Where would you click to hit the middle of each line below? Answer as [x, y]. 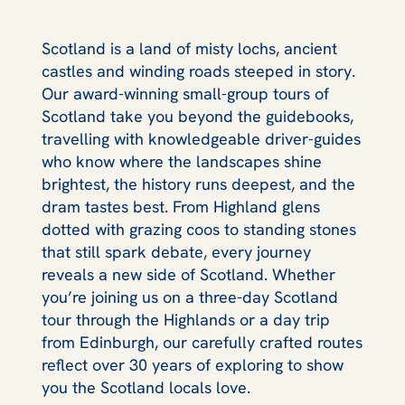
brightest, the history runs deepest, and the [198, 184]
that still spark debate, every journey [176, 251]
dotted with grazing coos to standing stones [199, 229]
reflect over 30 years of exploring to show [193, 364]
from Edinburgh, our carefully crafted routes [202, 342]
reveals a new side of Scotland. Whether [188, 274]
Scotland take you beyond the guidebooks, [198, 116]
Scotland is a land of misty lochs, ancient [189, 48]
